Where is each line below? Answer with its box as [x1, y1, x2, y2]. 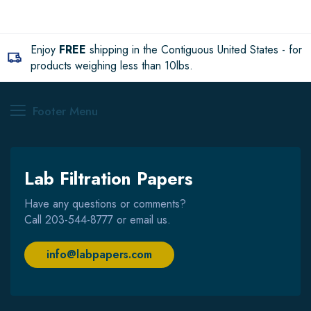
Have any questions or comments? [24, 195, 186, 212]
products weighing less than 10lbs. [31, 57, 193, 74]
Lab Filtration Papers [24, 165, 192, 191]
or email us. [113, 211, 171, 228]
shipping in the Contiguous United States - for [86, 41, 302, 58]
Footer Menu [33, 102, 98, 119]
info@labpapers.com [47, 246, 152, 262]
